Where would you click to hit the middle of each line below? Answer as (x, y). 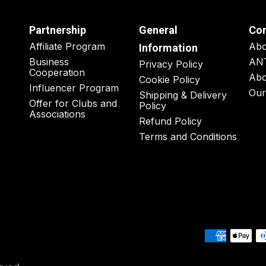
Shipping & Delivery (183, 95)
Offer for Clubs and (73, 104)
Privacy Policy (171, 64)
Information (168, 48)
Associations (57, 114)
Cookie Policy (170, 80)
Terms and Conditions (188, 137)
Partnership (58, 30)
